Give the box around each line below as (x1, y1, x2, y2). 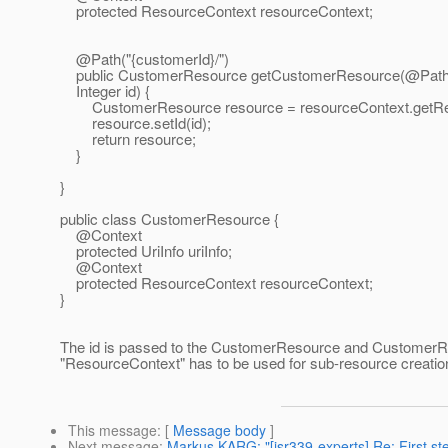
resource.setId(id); (60, 112, 211, 134)
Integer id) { (60, 80, 150, 102)
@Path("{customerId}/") (60, 48, 229, 70)
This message (68, 420, 157, 441)
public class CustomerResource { (60, 208, 279, 230)
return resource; (60, 128, 196, 150)
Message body (173, 420, 266, 441)
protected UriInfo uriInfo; (60, 240, 232, 262)
